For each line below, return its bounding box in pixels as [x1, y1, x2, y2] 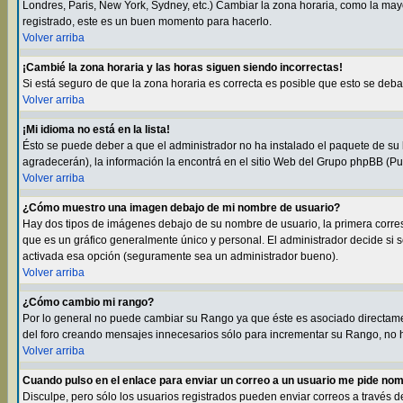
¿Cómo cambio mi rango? [22, 296, 154, 309]
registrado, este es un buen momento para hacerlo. [22, 15, 272, 28]
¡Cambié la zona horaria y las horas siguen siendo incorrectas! [22, 61, 343, 74]
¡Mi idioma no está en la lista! [22, 123, 170, 136]
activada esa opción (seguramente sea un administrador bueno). [22, 250, 338, 263]
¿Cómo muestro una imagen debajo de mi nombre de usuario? [22, 201, 340, 214]
